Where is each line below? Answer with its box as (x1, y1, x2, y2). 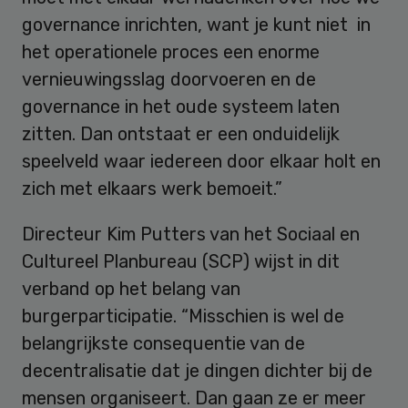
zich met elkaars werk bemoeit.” (22, 177, 282, 199)
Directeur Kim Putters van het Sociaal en (22, 222, 360, 245)
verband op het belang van (22, 277, 240, 300)
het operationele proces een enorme (22, 40, 320, 63)
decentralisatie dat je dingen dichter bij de (22, 359, 372, 382)
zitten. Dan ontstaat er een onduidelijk (22, 122, 340, 145)
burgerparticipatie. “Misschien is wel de (22, 304, 344, 327)
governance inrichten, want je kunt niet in (22, 13, 371, 36)
